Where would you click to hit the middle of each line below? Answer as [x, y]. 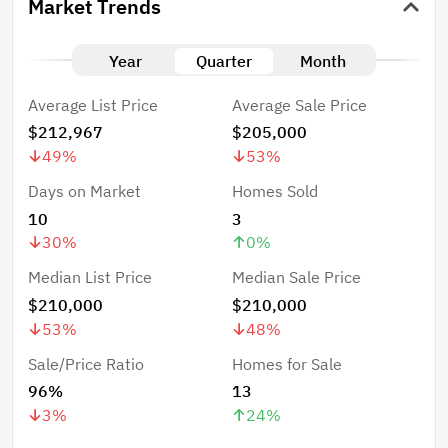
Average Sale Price [299, 104]
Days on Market [84, 191]
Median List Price [90, 277]
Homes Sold [274, 191]
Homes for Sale [286, 363]
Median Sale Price [296, 277]
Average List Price [93, 104]
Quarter [223, 60]
